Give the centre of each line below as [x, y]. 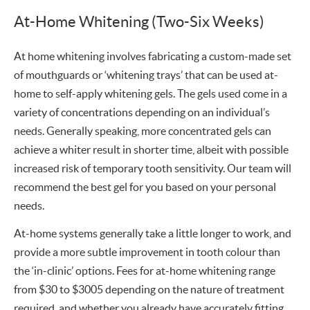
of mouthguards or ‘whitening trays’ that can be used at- [146, 74]
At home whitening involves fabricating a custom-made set [153, 56]
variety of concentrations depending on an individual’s [142, 112]
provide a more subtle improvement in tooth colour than [147, 252]
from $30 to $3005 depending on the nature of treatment [149, 289]
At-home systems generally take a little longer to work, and [153, 233]
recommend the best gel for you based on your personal [145, 186]
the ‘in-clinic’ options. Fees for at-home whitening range [145, 270]
